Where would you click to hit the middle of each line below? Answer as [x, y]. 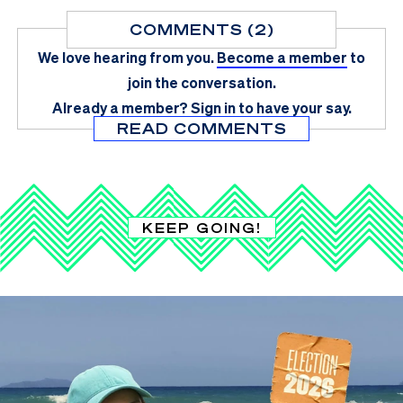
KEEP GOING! [201, 227]
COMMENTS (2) [201, 29]
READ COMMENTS [201, 128]
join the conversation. [201, 82]
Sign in [213, 107]
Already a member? [120, 107]
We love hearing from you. [126, 57]
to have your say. [295, 107]
